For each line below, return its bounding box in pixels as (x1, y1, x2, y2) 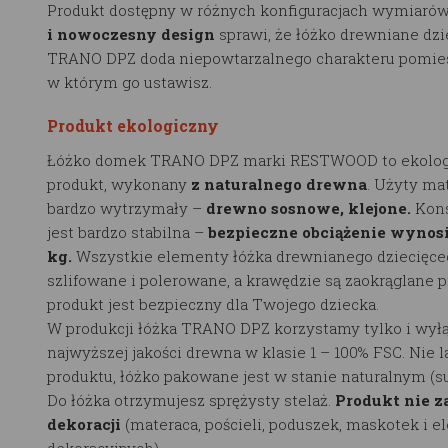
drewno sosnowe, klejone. (206, 197, 411, 218)
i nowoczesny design (47, 23, 215, 44)
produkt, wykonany (47, 173, 191, 194)
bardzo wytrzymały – (47, 197, 206, 218)
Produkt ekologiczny (47, 114, 219, 136)
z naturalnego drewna (191, 173, 367, 194)
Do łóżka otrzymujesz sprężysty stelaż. (47, 389, 335, 410)
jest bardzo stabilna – (47, 221, 208, 242)
